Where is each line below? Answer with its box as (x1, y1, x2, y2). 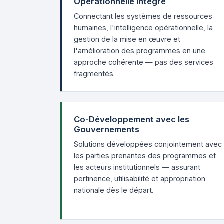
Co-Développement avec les (74, 114, 189, 124)
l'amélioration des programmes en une (74, 46, 205, 55)
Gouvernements (74, 124, 139, 134)
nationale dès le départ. (74, 186, 153, 194)
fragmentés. (74, 69, 115, 78)
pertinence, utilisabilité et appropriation (74, 174, 205, 183)
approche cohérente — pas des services (74, 58, 213, 66)
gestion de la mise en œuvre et (74, 35, 180, 43)
